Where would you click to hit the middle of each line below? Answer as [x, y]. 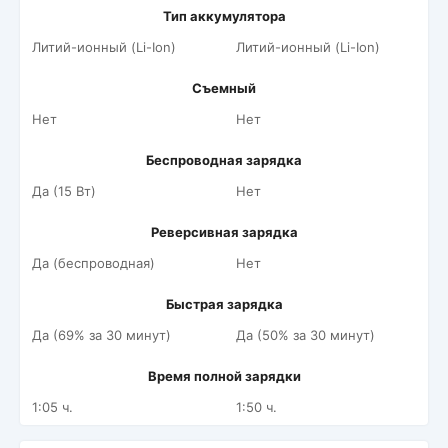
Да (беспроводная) [93, 263]
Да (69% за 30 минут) [101, 335]
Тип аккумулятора [224, 16]
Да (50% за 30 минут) [305, 335]
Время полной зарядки [224, 376]
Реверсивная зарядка [224, 232]
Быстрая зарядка [224, 304]
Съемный [224, 88]
